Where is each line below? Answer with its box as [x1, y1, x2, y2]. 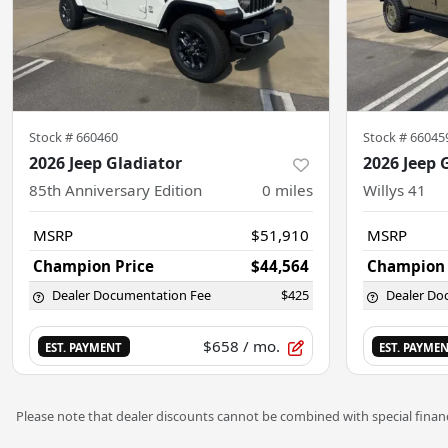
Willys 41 [363, 180, 426, 201]
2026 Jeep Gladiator [29, 152, 182, 175]
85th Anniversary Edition [29, 180, 202, 201]
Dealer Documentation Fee [52, 286, 211, 305]
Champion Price [33, 256, 154, 277]
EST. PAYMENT [45, 340, 123, 356]
